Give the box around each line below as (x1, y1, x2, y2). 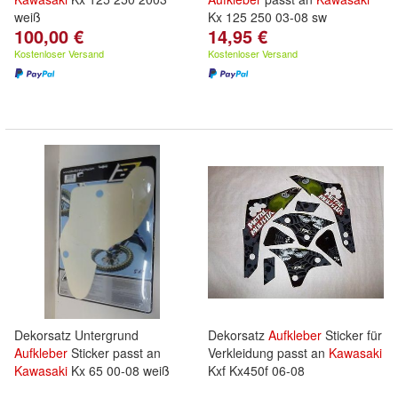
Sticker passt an (68, 344, 161, 362)
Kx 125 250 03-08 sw (208, 8, 327, 26)
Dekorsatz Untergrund (14, 326, 139, 344)
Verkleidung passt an (208, 344, 329, 362)
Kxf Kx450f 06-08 (208, 362, 305, 379)
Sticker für (322, 326, 382, 344)
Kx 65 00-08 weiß (68, 362, 170, 379)
